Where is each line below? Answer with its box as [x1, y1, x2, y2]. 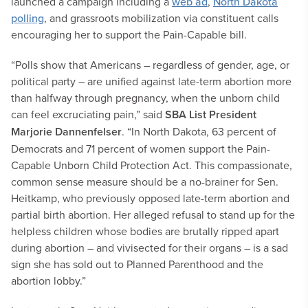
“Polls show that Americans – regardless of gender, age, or [11, 57, 289, 72]
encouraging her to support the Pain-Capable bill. [11, 27, 247, 42]
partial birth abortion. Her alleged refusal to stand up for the [11, 207, 295, 222]
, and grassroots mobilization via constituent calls [44, 10, 278, 25]
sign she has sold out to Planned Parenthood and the [11, 256, 263, 272]
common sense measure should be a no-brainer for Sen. [11, 174, 278, 189]
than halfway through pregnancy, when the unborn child [11, 90, 280, 105]
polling [11, 10, 44, 25]
